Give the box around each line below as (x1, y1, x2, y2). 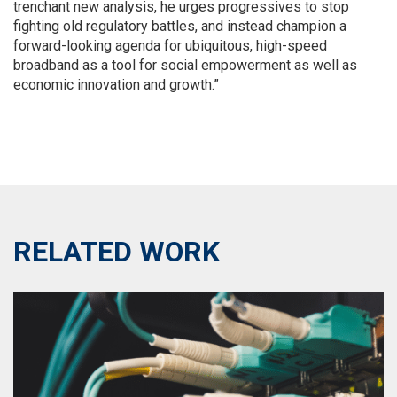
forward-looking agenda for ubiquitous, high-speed (13, 37, 327, 54)
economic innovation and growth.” (13, 76, 219, 93)
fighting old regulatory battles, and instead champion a (13, 18, 346, 35)
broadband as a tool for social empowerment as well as (13, 57, 357, 74)
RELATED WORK (13, 235, 220, 269)
